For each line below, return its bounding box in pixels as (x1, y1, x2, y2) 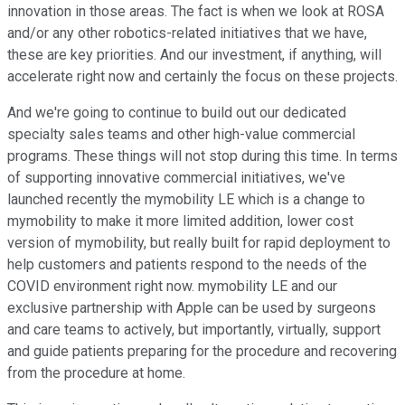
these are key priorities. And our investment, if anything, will (7, 46, 381, 64)
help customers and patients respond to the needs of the (7, 256, 367, 274)
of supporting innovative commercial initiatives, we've (7, 169, 345, 187)
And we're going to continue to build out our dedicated (7, 104, 346, 122)
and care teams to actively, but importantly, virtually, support (7, 321, 381, 339)
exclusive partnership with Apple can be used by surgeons (7, 299, 376, 317)
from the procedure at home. (7, 364, 185, 382)
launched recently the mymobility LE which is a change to (7, 191, 365, 209)
